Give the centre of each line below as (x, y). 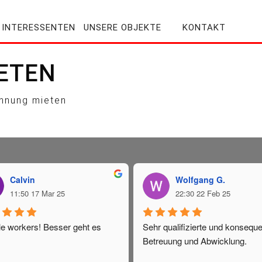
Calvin (23, 180)
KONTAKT (204, 27)
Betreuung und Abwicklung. (195, 241)
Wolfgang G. (201, 180)
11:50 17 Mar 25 (37, 193)
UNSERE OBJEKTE (123, 27)
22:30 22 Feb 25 (203, 193)
